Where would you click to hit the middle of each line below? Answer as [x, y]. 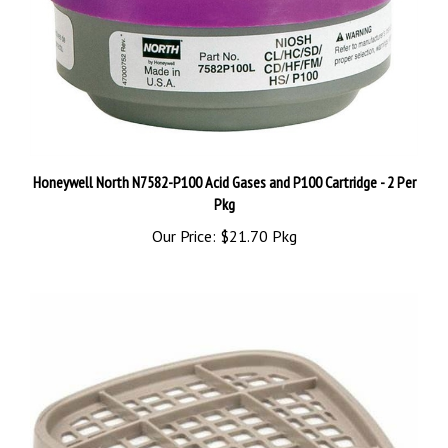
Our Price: [183, 212]
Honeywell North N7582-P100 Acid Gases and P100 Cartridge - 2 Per [224, 158]
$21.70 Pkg [256, 212]
